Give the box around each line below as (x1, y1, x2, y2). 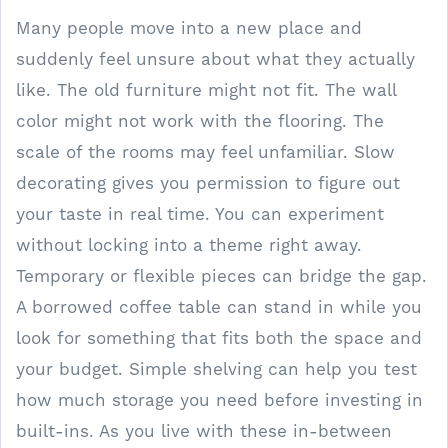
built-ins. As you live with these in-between (16, 420, 392, 441)
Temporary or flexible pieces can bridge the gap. (16, 265, 427, 286)
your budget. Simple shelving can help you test (16, 358, 417, 379)
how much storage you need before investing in (16, 389, 423, 410)
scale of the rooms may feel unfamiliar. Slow (16, 141, 395, 162)
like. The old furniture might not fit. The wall (16, 79, 396, 100)
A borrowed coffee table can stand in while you (16, 296, 422, 317)
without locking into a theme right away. (16, 234, 362, 255)
